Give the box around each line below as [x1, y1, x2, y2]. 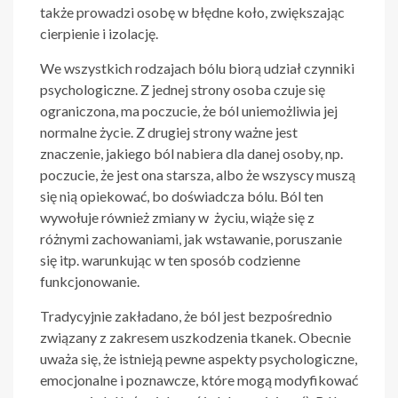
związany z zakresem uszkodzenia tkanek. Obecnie [40, 328, 351, 346]
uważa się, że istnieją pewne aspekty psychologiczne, [40, 349, 357, 367]
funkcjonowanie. [40, 272, 139, 290]
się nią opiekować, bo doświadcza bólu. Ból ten [40, 187, 323, 204]
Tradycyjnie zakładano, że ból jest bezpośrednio [40, 306, 332, 324]
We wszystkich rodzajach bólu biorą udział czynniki [40, 59, 354, 76]
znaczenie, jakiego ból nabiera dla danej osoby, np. [40, 144, 343, 162]
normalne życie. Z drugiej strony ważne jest [40, 123, 298, 140]
